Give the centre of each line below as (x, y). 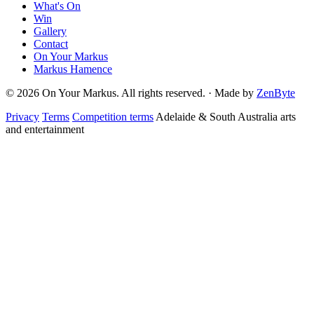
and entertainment (45, 130)
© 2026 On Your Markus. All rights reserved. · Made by (131, 93)
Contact (51, 44)
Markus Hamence (73, 69)
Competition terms (113, 117)
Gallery (50, 32)
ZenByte (276, 93)
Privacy (22, 117)
